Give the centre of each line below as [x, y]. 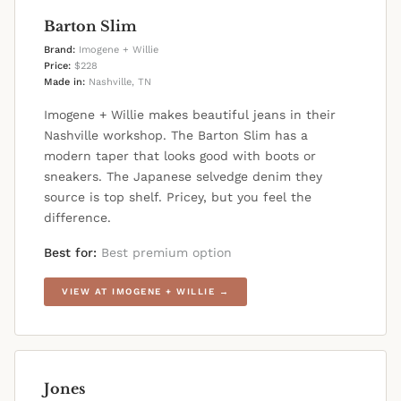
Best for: [70, 253]
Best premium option [164, 253]
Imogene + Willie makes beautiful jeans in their [190, 115]
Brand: [60, 50]
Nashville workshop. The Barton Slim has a [176, 136]
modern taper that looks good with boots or [180, 156]
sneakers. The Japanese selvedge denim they [183, 177]
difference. [77, 218]
